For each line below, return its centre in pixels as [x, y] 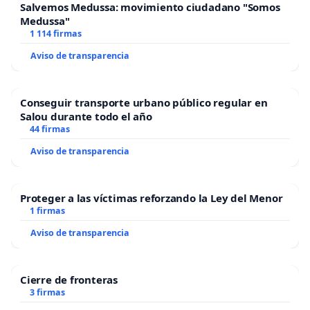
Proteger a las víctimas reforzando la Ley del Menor [152, 198]
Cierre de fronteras [69, 279]
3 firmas [47, 292]
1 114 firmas [55, 33]
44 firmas [49, 129]
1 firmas [47, 210]
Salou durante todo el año [86, 116]
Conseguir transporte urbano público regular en [144, 102]
